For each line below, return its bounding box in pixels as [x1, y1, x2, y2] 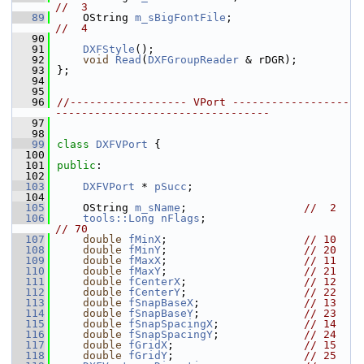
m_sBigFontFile [135, 11, 226, 24]
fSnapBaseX [128, 297, 193, 309]
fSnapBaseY [128, 307, 193, 319]
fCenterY [128, 286, 180, 298]
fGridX [128, 339, 167, 351]
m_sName [135, 201, 180, 214]
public [57, 159, 96, 171]
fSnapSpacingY [128, 328, 213, 340]
